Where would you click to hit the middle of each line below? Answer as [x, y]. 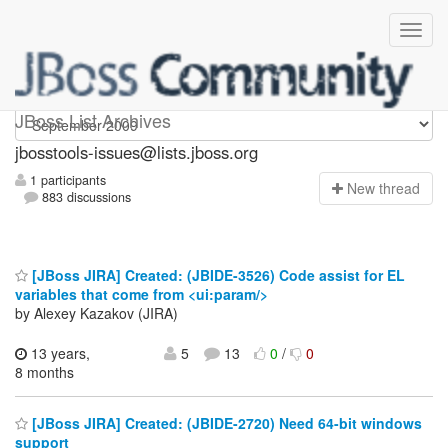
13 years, [58, 352]
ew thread [388, 188]
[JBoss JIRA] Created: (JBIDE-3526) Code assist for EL [216, 274]
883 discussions [85, 197]
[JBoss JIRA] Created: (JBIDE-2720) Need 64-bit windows [225, 423]
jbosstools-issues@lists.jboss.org [136, 152]
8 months [44, 371]
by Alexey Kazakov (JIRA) [96, 312]
